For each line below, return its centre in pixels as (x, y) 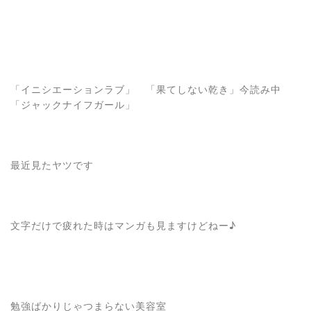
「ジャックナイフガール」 (73, 104)
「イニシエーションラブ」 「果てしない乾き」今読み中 (151, 89)
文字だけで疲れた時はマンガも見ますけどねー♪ (123, 225)
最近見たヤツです (52, 165)
